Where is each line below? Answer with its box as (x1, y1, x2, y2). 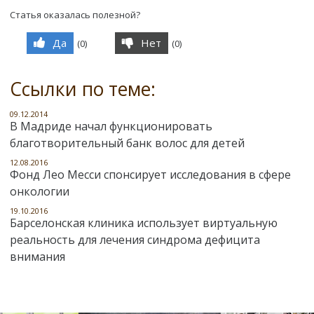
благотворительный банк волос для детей (10, 135, 245, 151)
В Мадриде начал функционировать (10, 118, 212, 134)
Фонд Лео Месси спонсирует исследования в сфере (10, 166, 291, 182)
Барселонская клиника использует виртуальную (10, 214, 278, 231)
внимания (10, 248, 65, 264)
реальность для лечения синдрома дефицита (10, 231, 260, 247)
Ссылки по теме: (10, 76, 156, 102)
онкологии (10, 183, 69, 199)
